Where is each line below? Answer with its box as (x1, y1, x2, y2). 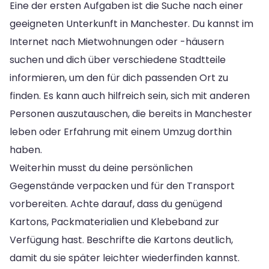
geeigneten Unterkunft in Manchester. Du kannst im (10, 16, 253, 31)
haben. (10, 142, 42, 157)
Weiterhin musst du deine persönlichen (10, 160, 193, 175)
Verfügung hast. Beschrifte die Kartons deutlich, (10, 232, 233, 247)
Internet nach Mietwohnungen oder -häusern (10, 34, 224, 49)
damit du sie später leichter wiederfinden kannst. (10, 250, 240, 265)
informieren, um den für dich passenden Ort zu (10, 70, 228, 85)
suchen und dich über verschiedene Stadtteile (10, 52, 226, 67)
